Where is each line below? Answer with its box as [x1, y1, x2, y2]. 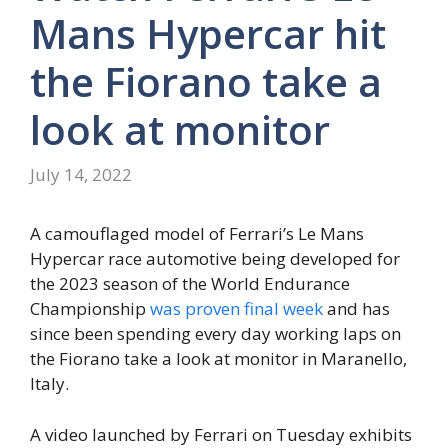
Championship [30, 297, 150, 321]
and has [323, 297, 390, 321]
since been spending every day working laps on [30, 322, 401, 346]
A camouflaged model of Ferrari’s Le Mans [30, 222, 364, 246]
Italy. [30, 372, 69, 396]
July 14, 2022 [30, 163, 132, 187]
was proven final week [150, 297, 323, 321]
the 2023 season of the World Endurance [30, 272, 350, 296]
